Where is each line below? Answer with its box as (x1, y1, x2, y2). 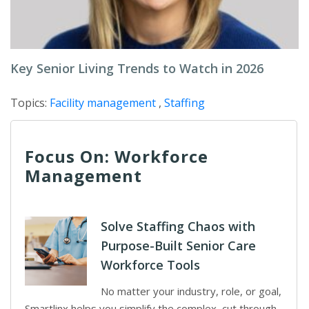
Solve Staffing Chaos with (101, 218, 255, 235)
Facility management (50, 95, 156, 110)
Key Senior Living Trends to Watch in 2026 (10, 60, 263, 77)
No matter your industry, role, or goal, (101, 284, 281, 298)
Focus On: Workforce (25, 145, 208, 168)
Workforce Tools (101, 257, 200, 273)
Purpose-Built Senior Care (101, 237, 256, 254)
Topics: (10, 95, 50, 110)
